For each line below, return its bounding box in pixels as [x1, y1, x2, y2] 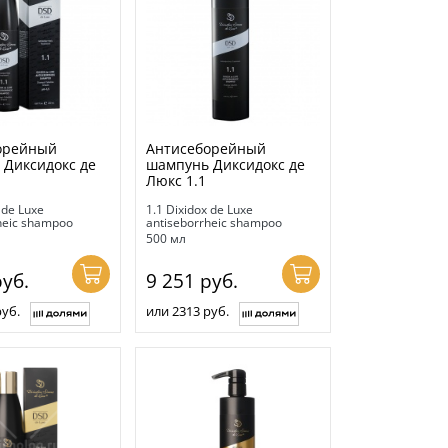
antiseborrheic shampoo [146, 213, 283, 231]
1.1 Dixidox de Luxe [146, 200, 254, 218]
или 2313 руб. [146, 301, 230, 320]
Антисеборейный [146, 138, 267, 158]
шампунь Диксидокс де [146, 154, 306, 174]
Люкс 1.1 [146, 170, 207, 190]
